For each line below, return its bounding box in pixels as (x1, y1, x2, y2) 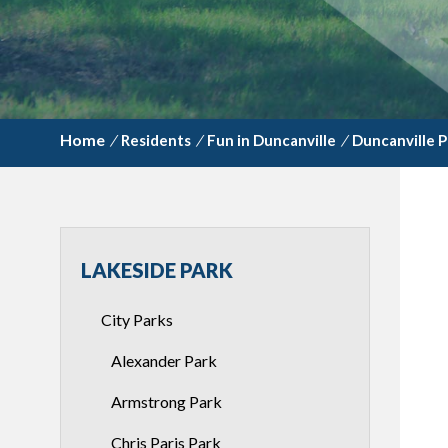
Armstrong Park (111, 392, 222, 411)
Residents (121, 131, 191, 149)
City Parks (101, 310, 173, 329)
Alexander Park (111, 351, 217, 370)
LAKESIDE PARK (81, 258, 233, 282)
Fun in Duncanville (207, 131, 336, 149)
